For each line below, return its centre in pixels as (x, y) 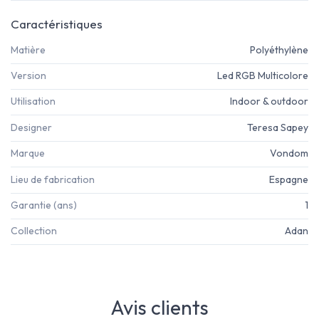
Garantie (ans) (44, 205)
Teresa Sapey (278, 127)
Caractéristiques (57, 23)
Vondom (289, 153)
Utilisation (33, 101)
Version (28, 75)
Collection (34, 231)
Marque (28, 153)
